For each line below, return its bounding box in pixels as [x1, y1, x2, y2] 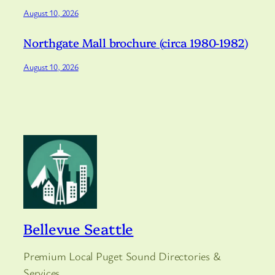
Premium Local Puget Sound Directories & [23, 249, 221, 264]
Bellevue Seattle [23, 219, 134, 239]
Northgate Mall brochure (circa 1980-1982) [23, 34, 248, 51]
